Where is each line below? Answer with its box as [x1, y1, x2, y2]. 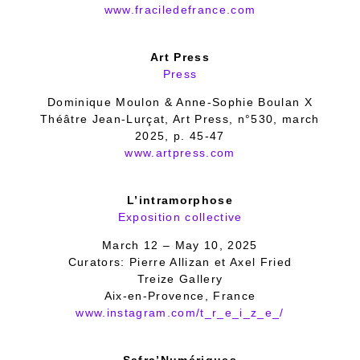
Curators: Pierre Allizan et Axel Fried [67, 256, 292, 268]
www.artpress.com [125, 146, 235, 159]
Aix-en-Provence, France [104, 289, 256, 302]
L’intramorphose [127, 194, 233, 207]
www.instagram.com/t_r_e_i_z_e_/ [76, 306, 284, 319]
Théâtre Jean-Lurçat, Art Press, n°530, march [40, 112, 320, 125]
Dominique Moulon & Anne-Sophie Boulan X [47, 96, 313, 108]
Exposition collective [117, 211, 243, 223]
